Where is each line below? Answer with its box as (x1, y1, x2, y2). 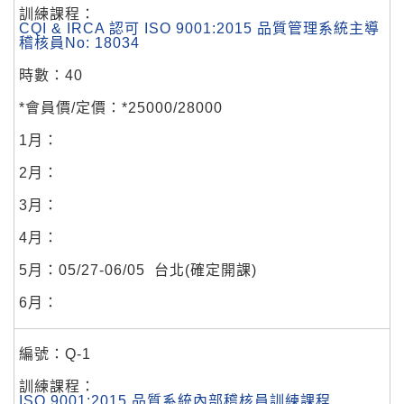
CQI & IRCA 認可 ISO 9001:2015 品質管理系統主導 (19, 20, 380, 36)
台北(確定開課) (154, 262, 257, 278)
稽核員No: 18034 (19, 34, 140, 50)
